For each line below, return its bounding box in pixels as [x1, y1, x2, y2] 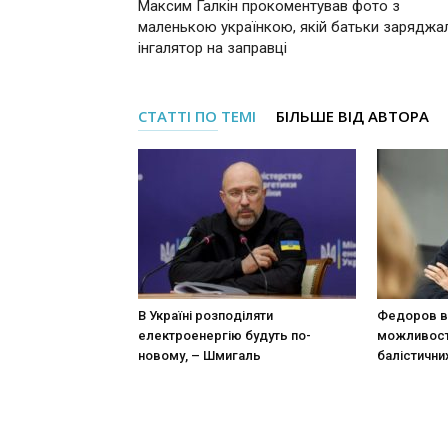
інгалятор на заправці [138, 38, 287, 57]
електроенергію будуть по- [138, 327, 311, 343]
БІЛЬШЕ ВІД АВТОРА [276, 105, 429, 126]
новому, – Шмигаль [138, 347, 261, 363]
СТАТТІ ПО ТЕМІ [138, 105, 256, 126]
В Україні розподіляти [138, 307, 273, 323]
